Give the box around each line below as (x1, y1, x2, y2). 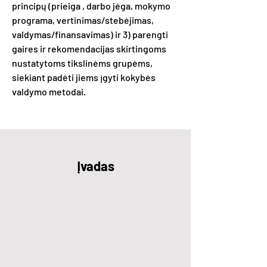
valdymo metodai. (12, 86, 86, 97)
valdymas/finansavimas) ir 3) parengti (12, 29, 168, 40)
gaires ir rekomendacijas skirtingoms (12, 43, 166, 54)
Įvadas (76, 158, 114, 173)
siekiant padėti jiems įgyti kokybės (12, 72, 156, 83)
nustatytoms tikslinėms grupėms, (12, 57, 153, 69)
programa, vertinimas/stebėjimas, (12, 14, 154, 26)
